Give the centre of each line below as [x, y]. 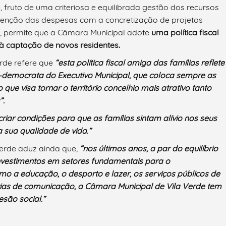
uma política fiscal [185, 33]
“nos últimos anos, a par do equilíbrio [149, 149]
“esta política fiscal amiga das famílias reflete [140, 63]
